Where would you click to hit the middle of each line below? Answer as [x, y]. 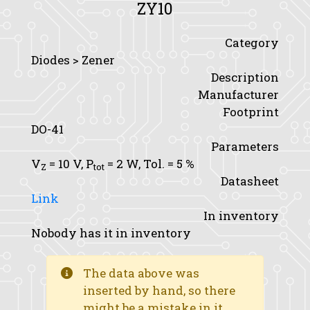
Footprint [251, 112]
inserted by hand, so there [159, 290]
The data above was [142, 273]
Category [252, 43]
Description [245, 77]
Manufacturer [238, 94]
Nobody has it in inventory [111, 233]
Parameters [245, 146]
